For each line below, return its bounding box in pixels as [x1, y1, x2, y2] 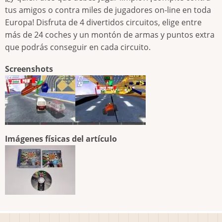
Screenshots [5, 63, 53, 75]
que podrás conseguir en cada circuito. [5, 42, 151, 53]
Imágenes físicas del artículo [5, 133, 117, 145]
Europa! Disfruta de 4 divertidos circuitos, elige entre [5, 17, 202, 28]
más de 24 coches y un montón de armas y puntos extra [5, 29, 215, 41]
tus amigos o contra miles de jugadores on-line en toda [5, 4, 211, 16]
